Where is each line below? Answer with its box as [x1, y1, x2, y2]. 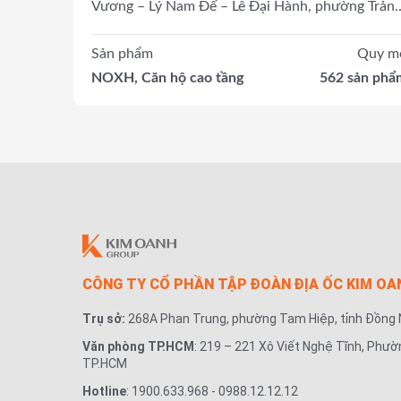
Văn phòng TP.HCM [82, 338, 194, 354]
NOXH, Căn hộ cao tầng [91, 71, 243, 86]
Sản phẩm [91, 47, 153, 62]
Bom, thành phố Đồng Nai [91, 19, 254, 34]
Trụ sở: [82, 311, 128, 326]
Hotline [82, 383, 126, 398]
